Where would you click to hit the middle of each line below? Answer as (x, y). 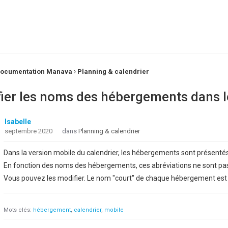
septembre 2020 (28, 131)
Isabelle (18, 122)
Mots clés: (18, 210)
